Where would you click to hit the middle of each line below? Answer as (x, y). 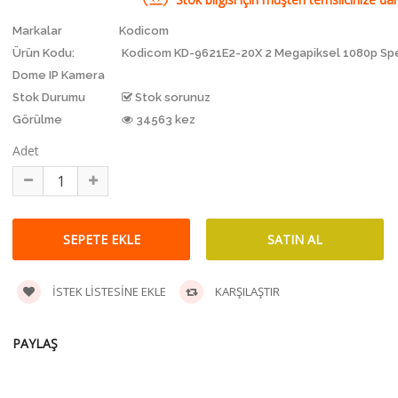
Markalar (37, 30)
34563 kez (164, 119)
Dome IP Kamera (59, 75)
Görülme (37, 119)
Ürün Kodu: (44, 52)
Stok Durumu (49, 97)
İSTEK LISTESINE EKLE (108, 291)
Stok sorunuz (171, 97)
